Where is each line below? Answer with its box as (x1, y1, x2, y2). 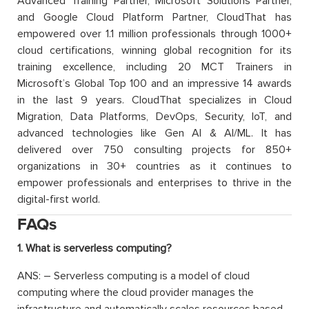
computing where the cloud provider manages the (17, 285, 254, 299)
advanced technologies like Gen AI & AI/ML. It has (17, 126, 292, 140)
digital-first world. (17, 192, 100, 206)
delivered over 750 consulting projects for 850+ (17, 142, 292, 157)
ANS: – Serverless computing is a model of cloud (17, 268, 250, 283)
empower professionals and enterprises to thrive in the (17, 175, 292, 190)
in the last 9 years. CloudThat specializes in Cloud (17, 92, 292, 107)
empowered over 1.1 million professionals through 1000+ (17, 26, 292, 41)
